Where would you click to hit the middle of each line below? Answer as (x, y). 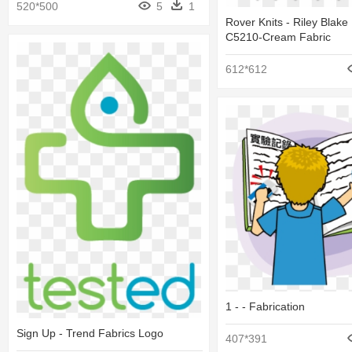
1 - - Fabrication (265, 306)
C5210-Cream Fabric (278, 37)
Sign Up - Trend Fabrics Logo (90, 333)
